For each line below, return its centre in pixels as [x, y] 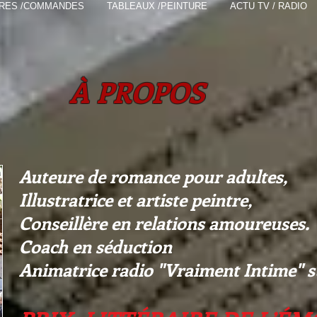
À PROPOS [137, 91]
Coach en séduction [96, 246]
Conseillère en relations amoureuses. [164, 223]
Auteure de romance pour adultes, [153, 176]
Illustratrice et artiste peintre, [136, 199]
